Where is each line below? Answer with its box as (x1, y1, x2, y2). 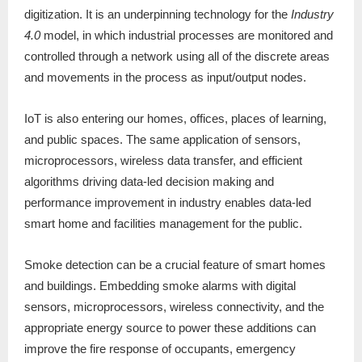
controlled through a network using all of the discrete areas (24, 49, 330, 64)
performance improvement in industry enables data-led (24, 196, 311, 210)
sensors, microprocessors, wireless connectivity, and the (24, 300, 324, 314)
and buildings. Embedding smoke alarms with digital (24, 279, 296, 293)
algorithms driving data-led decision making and (24, 175, 274, 189)
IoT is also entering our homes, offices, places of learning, (24, 112, 326, 126)
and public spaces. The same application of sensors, (24, 133, 301, 147)
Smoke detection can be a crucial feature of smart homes (24, 258, 326, 272)
